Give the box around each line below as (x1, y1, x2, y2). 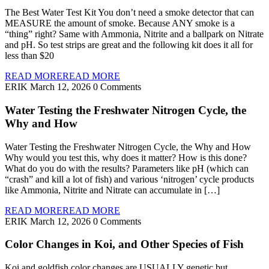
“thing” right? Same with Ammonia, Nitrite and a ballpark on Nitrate (5, 29, 264, 40)
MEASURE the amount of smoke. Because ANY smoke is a (5, 18, 235, 29)
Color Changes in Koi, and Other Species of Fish (5, 238, 244, 251)
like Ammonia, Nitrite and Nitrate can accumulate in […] (5, 184, 220, 195)
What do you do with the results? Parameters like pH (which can (5, 163, 249, 174)
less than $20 (5, 50, 54, 61)
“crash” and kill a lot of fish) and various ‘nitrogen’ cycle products (5, 174, 254, 184)
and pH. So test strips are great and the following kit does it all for (5, 40, 253, 50)
